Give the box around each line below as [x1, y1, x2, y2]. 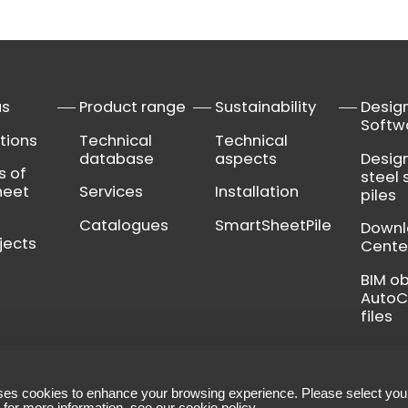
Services [79, 181, 144, 203]
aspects [215, 148, 278, 169]
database [79, 148, 155, 169]
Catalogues [79, 214, 169, 236]
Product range [79, 97, 187, 118]
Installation [215, 181, 300, 203]
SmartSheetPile [215, 214, 332, 236]
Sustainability [215, 97, 317, 118]
